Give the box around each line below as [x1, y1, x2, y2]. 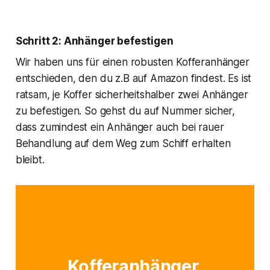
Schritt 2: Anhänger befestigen [15, 35, 174, 48]
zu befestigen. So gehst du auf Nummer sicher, [15, 105, 236, 118]
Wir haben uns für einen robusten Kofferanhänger [15, 56, 250, 69]
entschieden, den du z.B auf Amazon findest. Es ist [15, 72, 252, 85]
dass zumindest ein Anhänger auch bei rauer [15, 121, 224, 134]
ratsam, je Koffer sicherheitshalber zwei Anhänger [15, 89, 248, 101]
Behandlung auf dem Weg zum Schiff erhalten [15, 137, 231, 150]
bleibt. [15, 154, 45, 166]
